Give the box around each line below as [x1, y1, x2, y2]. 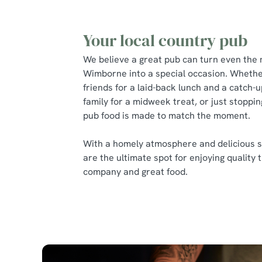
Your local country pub [83, 29, 247, 51]
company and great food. [83, 166, 190, 178]
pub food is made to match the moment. [83, 109, 253, 122]
